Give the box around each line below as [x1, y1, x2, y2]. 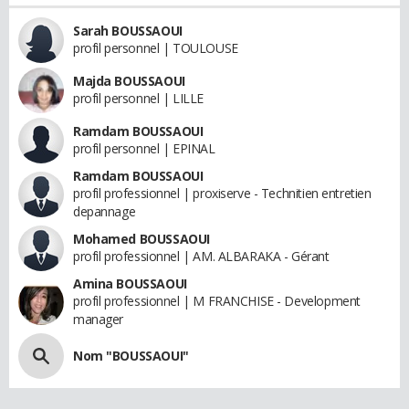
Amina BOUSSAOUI [73, 274, 187, 292]
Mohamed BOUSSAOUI [73, 229, 210, 247]
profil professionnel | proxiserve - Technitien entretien [73, 184, 372, 202]
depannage [73, 202, 136, 220]
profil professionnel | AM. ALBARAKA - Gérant [73, 246, 330, 265]
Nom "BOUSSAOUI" [73, 346, 189, 364]
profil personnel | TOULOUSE [73, 38, 238, 57]
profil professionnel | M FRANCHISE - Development [73, 291, 361, 309]
